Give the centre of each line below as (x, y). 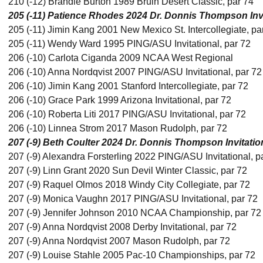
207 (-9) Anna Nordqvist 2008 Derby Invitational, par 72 (122, 227)
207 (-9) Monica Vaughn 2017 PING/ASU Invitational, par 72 (133, 199)
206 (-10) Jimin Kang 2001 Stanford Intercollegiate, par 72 (128, 86)
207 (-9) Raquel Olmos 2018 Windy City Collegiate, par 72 (129, 185)
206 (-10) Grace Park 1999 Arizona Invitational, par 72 (121, 100)
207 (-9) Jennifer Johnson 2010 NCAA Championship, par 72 (135, 213)
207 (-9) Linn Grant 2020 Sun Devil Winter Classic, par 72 (128, 171)
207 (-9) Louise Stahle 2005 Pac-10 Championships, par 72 (132, 255)
